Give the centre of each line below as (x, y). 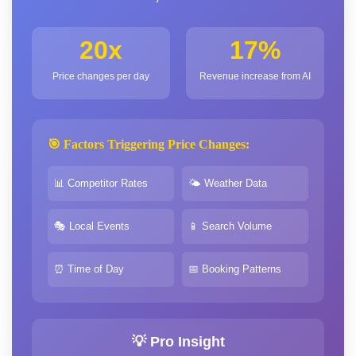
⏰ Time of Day (89, 269)
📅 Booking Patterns (235, 269)
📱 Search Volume (230, 226)
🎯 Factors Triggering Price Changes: (149, 145)
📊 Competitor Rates (101, 184)
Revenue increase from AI (255, 77)
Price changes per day (101, 77)
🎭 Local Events (92, 226)
